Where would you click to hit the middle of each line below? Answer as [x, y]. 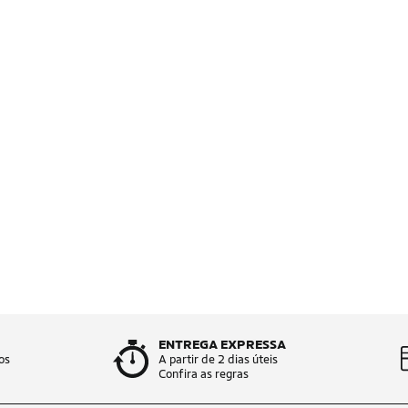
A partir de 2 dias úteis [218, 359]
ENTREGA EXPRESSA [222, 344]
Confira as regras [204, 373]
